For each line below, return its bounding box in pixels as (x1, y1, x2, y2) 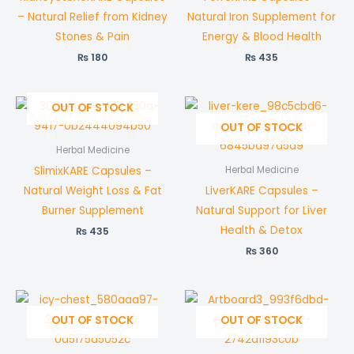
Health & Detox (220, 222, 303, 238)
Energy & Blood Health (201, 28, 322, 44)
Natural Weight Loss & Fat (23, 183, 162, 198)
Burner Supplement (41, 202, 144, 218)
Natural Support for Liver (196, 202, 327, 218)
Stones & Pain (55, 28, 130, 44)
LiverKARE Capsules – (205, 183, 318, 198)
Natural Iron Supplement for (187, 9, 336, 24)
